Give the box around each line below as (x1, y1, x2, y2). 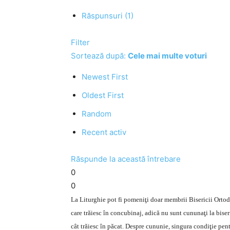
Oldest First (82, 90, 124, 100)
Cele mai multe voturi (128, 51, 207, 61)
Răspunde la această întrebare (71, 154, 181, 164)
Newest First (82, 72, 128, 82)
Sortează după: (71, 51, 128, 61)
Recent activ (82, 127, 126, 137)
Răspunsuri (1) (82, 11, 133, 21)
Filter (71, 37, 90, 47)
